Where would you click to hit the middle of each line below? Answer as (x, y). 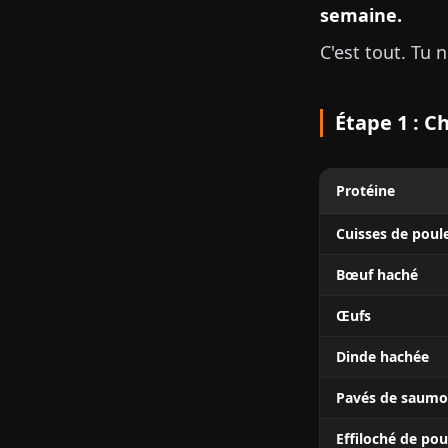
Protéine (365, 190)
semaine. (361, 15)
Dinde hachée (382, 356)
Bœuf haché (377, 274)
